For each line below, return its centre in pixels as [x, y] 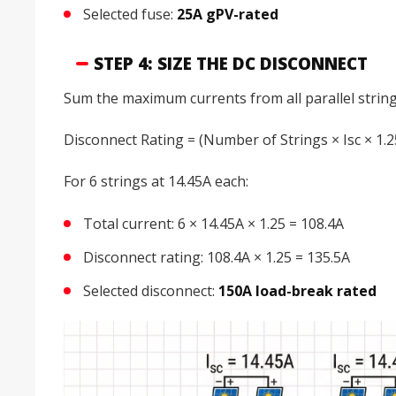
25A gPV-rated [228, 15]
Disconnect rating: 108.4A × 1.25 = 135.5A [217, 257]
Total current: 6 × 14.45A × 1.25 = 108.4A [213, 223]
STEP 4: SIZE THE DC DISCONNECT [231, 63]
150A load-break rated [297, 290]
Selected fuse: [130, 15]
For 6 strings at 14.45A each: [156, 182]
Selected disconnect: [151, 290]
